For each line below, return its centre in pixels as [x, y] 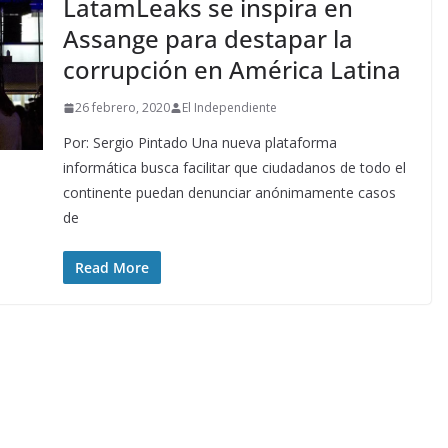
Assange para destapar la [207, 39]
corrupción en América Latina [231, 70]
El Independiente [229, 108]
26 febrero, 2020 [122, 108]
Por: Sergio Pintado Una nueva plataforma [199, 143]
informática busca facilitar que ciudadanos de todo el [234, 168]
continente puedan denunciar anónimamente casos [229, 193]
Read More [111, 268]
